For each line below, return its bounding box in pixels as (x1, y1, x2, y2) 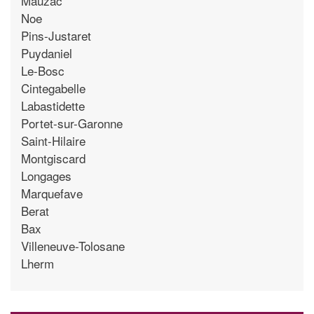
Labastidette (21, 96, 85, 114)
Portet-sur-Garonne (21, 114, 123, 132)
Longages (21, 166, 71, 184)
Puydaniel (21, 43, 72, 62)
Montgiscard (21, 149, 86, 167)
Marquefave (21, 184, 83, 202)
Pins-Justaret (21, 26, 91, 44)
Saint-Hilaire (21, 131, 86, 149)
